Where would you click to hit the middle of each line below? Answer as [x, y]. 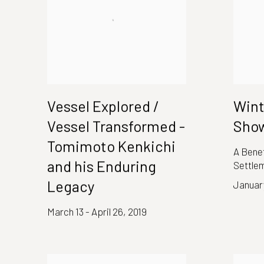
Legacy [71, 186]
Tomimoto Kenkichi [111, 146]
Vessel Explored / [103, 106]
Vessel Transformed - [116, 126]
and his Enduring [102, 166]
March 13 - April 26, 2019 [97, 211]
